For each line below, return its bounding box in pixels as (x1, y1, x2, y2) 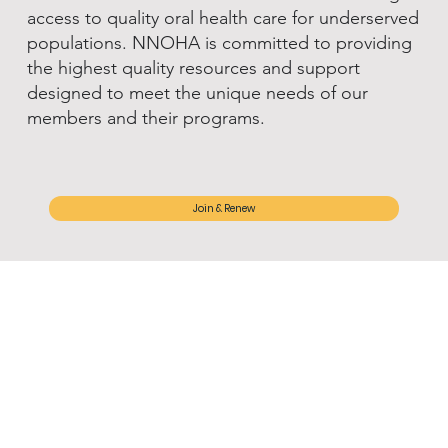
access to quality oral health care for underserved (26, 6, 419, 29)
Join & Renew (192, 200, 255, 216)
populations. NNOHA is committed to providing (26, 31, 412, 54)
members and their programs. (26, 106, 265, 129)
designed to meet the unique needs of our (26, 81, 368, 104)
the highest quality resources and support (26, 56, 360, 79)
